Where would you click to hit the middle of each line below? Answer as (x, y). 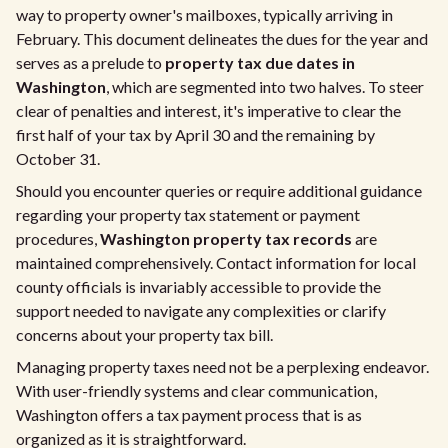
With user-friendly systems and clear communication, (196, 390)
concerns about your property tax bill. (144, 334)
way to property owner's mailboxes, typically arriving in (204, 14)
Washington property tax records (226, 238)
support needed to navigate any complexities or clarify (201, 310)
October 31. (58, 158)
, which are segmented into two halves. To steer (265, 86)
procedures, (58, 238)
